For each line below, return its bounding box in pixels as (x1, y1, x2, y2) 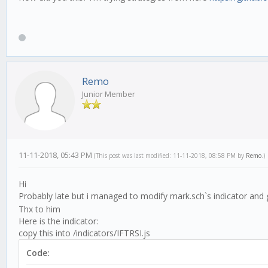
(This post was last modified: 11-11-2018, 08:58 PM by (94, 151, 246, 160)
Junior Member (82, 88, 135, 99)
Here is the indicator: (19, 215, 98, 227)
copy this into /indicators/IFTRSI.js (19, 227, 157, 239)
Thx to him (19, 203, 60, 215)
